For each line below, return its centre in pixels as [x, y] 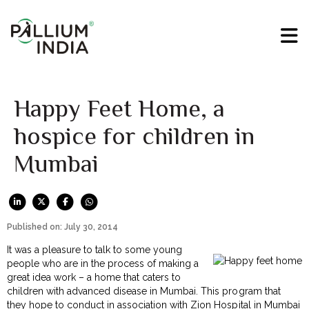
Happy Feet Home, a [119, 109]
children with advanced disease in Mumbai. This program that [144, 291]
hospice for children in [134, 136]
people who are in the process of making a [103, 263]
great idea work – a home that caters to [94, 277]
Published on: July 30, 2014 [62, 227]
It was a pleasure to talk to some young [95, 249]
